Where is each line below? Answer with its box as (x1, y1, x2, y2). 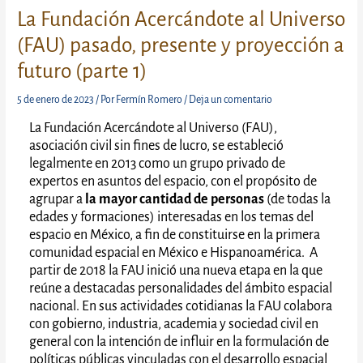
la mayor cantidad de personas (83, 191, 267, 207)
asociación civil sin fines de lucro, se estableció (29, 138, 284, 153)
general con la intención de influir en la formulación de (29, 334, 330, 349)
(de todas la (267, 191, 331, 207)
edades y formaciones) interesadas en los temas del (29, 209, 314, 224)
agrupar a (29, 191, 83, 207)
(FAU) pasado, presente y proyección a (17, 33, 345, 56)
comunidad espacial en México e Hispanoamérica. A (29, 245, 318, 260)
